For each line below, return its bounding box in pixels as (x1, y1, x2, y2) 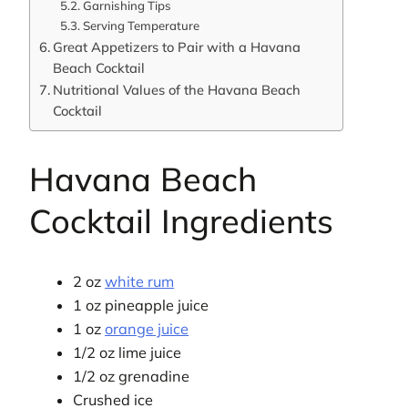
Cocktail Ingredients (29, 199, 333, 241)
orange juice (105, 319, 189, 338)
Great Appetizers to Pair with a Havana (52, 37, 301, 56)
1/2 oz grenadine (73, 366, 190, 385)
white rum (105, 271, 175, 291)
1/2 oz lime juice (73, 342, 182, 362)
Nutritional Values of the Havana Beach (52, 80, 301, 98)
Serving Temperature (82, 17, 199, 33)
